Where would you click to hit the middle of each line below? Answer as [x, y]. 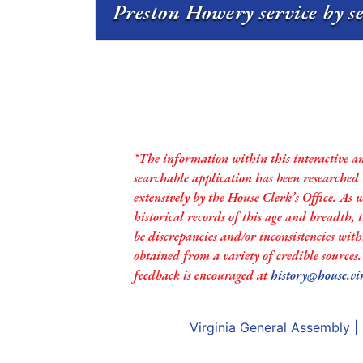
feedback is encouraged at [202, 275]
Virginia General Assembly [270, 328]
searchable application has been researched [246, 178]
